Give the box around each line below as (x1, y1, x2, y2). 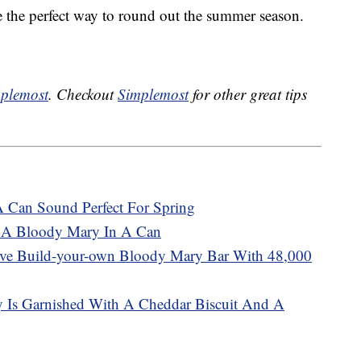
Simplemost (118, 84, 189, 105)
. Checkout (48, 84, 118, 105)
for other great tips (189, 84, 307, 105)
